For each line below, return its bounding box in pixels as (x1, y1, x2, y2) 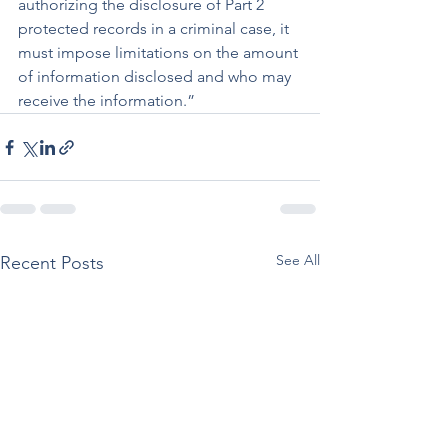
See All (276, 251, 320, 269)
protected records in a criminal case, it (18, 19, 293, 38)
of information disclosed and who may (18, 67, 295, 86)
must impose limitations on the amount (18, 43, 302, 62)
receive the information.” (18, 91, 195, 110)
